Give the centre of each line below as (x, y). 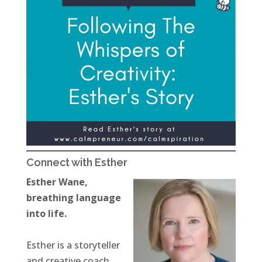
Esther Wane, (57, 182)
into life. (46, 214)
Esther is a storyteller (73, 245)
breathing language (73, 198)
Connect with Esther (77, 163)
